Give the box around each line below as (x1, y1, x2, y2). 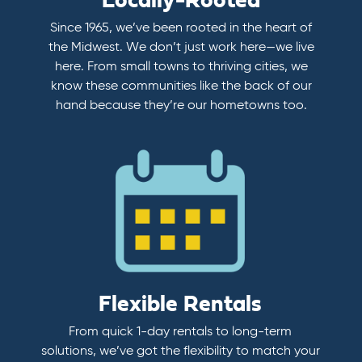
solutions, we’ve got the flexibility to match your (40, 344, 320, 358)
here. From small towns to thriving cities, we (54, 60, 308, 74)
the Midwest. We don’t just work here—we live (48, 40, 314, 54)
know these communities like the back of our (50, 79, 312, 93)
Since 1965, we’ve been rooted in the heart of (50, 21, 312, 35)
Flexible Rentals (99, 293, 262, 316)
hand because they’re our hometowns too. (55, 99, 307, 112)
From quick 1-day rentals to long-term (69, 325, 292, 339)
